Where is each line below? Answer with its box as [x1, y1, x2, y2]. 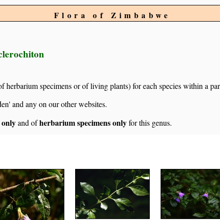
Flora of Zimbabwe [54, 9, 171, 21]
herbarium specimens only [39, 117, 127, 129]
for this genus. [127, 117, 172, 128]
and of [16, 117, 39, 128]
